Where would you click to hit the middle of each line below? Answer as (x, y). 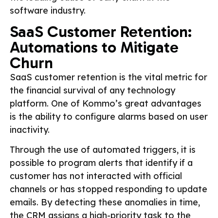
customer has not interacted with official (96, 176)
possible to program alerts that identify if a (101, 163)
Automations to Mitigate (94, 47)
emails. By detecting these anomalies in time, (105, 202)
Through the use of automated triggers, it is (103, 150)
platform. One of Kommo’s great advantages (106, 103)
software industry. (48, 10)
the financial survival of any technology (92, 90)
